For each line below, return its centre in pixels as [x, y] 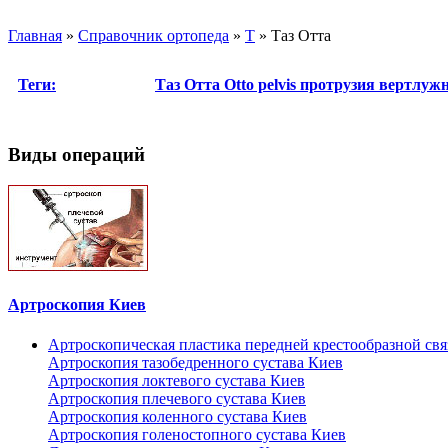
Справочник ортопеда [153, 35]
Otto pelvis [262, 84]
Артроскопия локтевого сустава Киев [176, 380]
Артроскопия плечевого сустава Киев [177, 398]
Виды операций [76, 155]
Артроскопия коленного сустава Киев [177, 416]
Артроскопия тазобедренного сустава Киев [195, 362]
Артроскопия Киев [77, 305]
